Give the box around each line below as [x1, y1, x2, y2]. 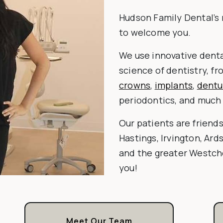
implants [154, 79, 193, 92]
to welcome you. [119, 26, 191, 39]
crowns [119, 79, 151, 92]
